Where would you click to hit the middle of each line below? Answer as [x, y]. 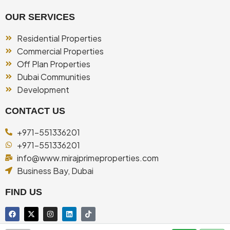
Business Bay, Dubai [55, 170]
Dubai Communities [53, 76]
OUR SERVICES [40, 17]
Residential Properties [59, 38]
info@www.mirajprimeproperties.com [88, 158]
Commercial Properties [60, 51]
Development [43, 89]
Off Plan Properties [53, 64]
